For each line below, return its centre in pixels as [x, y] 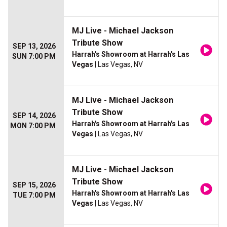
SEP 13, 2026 [34, 46]
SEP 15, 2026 [34, 185]
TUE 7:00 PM [34, 195]
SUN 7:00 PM [34, 56]
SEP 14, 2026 [34, 116]
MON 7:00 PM [33, 126]
